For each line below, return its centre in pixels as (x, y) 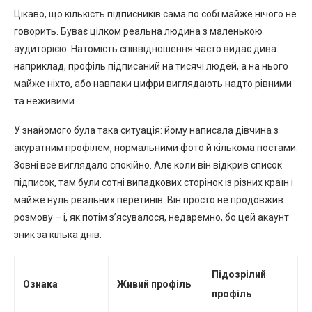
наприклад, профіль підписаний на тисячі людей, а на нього (151, 66)
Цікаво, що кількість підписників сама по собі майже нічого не (155, 14)
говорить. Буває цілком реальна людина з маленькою (138, 31)
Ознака (40, 284)
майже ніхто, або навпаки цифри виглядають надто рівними (153, 83)
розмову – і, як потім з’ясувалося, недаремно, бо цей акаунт (151, 217)
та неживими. (45, 101)
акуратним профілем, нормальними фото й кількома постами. (156, 147)
